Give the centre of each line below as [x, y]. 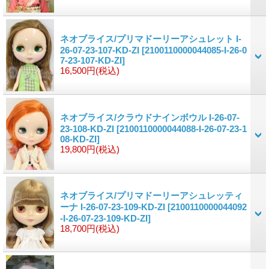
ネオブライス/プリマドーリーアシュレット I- [151, 38]
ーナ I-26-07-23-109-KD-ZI [114, 207]
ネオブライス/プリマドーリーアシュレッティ [151, 195]
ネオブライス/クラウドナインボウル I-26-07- [150, 117]
